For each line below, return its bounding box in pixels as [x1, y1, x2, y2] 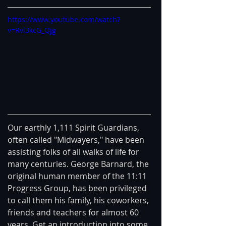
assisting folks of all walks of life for [8, 146, 141, 157]
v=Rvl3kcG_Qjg [8, 25, 56, 35]
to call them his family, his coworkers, [8, 194, 151, 206]
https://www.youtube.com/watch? [8, 15, 120, 24]
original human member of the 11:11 [8, 170, 149, 182]
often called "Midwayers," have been [8, 134, 146, 145]
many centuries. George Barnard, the [8, 158, 151, 169]
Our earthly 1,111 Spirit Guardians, [8, 122, 141, 133]
